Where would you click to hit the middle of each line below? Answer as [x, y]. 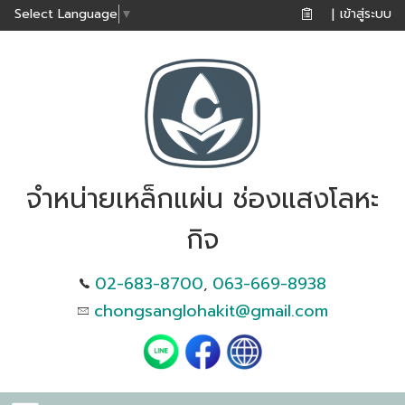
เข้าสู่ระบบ [366, 14]
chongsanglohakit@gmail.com [211, 311]
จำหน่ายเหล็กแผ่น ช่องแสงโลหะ [202, 199]
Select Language [66, 14]
